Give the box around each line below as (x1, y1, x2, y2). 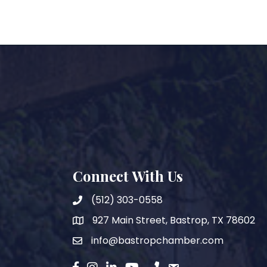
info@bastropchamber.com (91, 233, 223, 247)
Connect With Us (73, 166, 183, 185)
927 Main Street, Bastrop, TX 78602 (92, 213, 255, 227)
